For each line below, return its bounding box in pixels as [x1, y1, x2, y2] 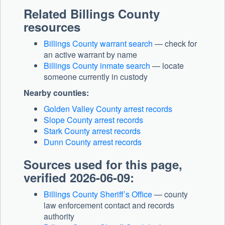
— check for [153, 38, 197, 50]
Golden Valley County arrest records [44, 103, 172, 115]
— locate [150, 60, 184, 72]
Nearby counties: [24, 87, 89, 99]
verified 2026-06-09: [24, 169, 134, 186]
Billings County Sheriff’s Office [44, 188, 152, 200]
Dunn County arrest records [44, 136, 142, 148]
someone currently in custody [44, 71, 148, 83]
